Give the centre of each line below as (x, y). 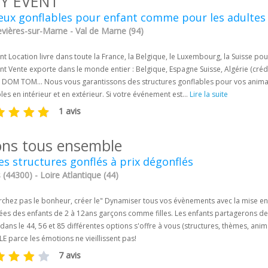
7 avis (71, 255)
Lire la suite (209, 95)
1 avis (71, 111)
